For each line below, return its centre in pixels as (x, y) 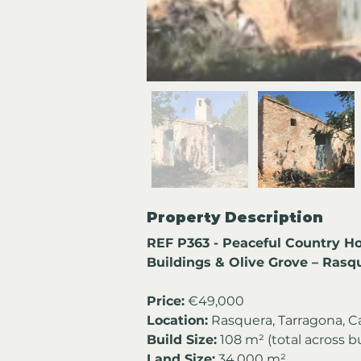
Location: (177, 320)
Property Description (235, 217)
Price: (166, 301)
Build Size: (182, 339)
